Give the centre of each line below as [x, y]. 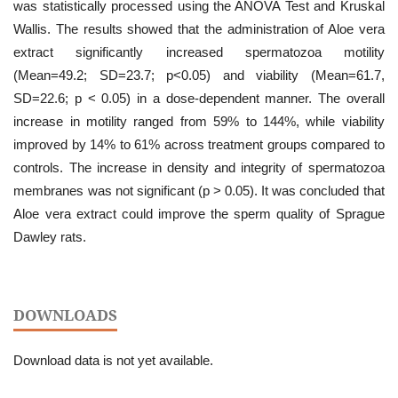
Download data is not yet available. [114, 360]
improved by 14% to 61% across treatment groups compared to [199, 144]
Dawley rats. [50, 236]
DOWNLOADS [66, 315]
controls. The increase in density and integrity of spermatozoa [199, 167]
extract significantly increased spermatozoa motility [199, 52]
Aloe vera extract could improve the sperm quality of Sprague [199, 213]
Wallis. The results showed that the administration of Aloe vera [199, 28]
